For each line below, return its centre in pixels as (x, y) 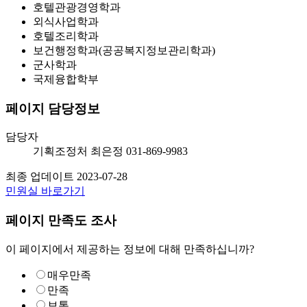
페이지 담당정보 (53, 108)
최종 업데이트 (40, 177)
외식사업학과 (66, 21)
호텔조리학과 (66, 36)
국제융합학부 (66, 79)
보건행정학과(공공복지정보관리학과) (124, 50)
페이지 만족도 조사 (61, 221)
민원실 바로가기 (45, 191)
